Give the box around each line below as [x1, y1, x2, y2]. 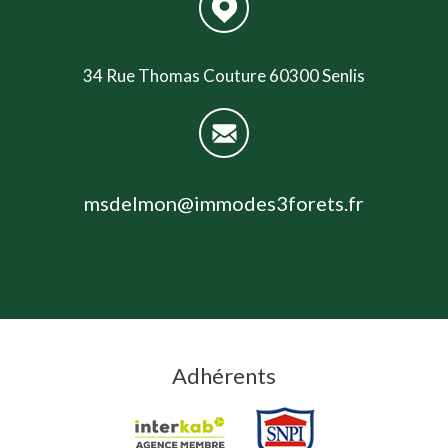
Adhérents [172, 361, 276, 389]
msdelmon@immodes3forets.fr [84, 190, 364, 215]
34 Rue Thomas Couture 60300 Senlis [83, 64, 365, 86]
